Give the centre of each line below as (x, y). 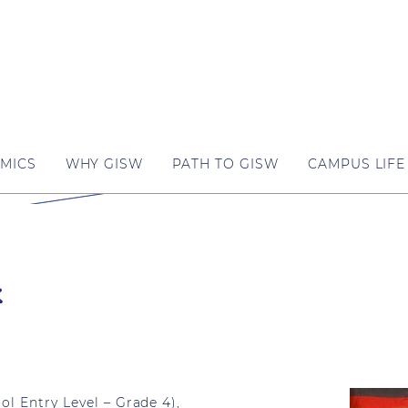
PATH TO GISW (225, 163)
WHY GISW (104, 163)
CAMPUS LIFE (357, 163)
